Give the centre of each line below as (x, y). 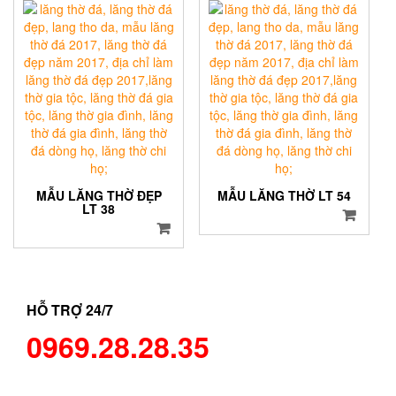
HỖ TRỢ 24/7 (70, 310)
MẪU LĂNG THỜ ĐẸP (99, 195)
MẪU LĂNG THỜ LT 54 (284, 195)
